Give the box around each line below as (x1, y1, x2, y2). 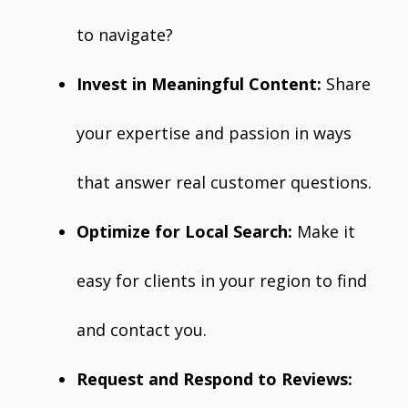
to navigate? (76, 24, 173, 46)
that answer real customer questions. (76, 171, 372, 193)
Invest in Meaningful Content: (76, 73, 321, 95)
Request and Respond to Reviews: (76, 368, 352, 390)
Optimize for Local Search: (76, 220, 292, 242)
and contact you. (76, 319, 207, 341)
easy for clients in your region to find (76, 270, 367, 291)
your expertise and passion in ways (76, 122, 352, 144)
